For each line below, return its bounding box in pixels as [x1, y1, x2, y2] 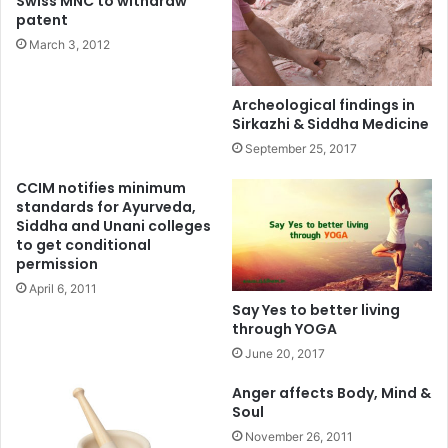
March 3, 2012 [29, 36, 110, 52]
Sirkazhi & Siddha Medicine [232, 113, 429, 134]
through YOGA [232, 319, 337, 340]
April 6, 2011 [29, 280, 97, 296]
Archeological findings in [232, 94, 415, 115]
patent [16, 9, 68, 30]
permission [16, 253, 98, 274]
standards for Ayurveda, [16, 196, 196, 217]
